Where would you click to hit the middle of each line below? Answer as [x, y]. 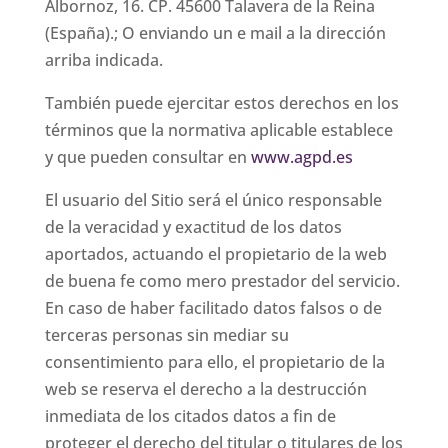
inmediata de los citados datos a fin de [190, 416]
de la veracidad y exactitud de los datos [193, 227]
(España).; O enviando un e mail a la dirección [215, 33]
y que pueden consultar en [147, 157]
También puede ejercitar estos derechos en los [221, 103]
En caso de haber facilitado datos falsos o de [213, 308]
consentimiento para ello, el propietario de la [214, 362]
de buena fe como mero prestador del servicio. [222, 281]
